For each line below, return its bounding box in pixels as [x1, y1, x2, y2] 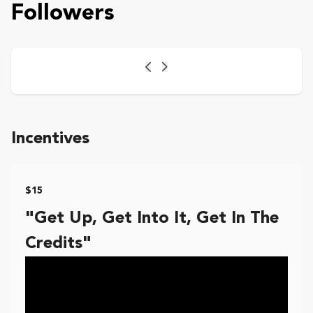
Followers [11, 3, 115, 26]
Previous [145, 68, 189, 78]
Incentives [11, 131, 89, 148]
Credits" [25, 235, 92, 253]
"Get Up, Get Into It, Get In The [25, 210, 279, 228]
